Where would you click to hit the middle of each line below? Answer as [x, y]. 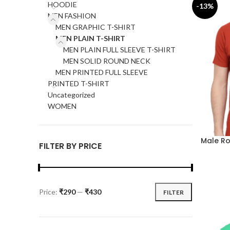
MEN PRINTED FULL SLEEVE [102, 72]
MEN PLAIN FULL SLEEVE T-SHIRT [119, 50]
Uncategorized [71, 95]
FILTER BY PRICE [70, 146]
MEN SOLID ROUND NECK [107, 61]
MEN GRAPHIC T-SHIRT [95, 27]
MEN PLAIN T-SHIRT [90, 38]
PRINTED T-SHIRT [79, 83]
